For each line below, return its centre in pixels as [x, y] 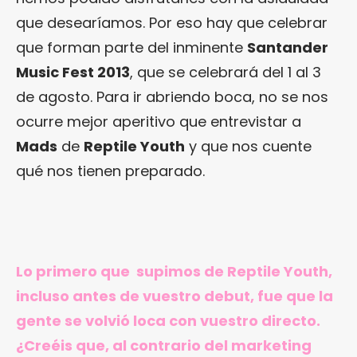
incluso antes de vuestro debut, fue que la [175, 296]
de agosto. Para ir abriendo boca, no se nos [172, 97]
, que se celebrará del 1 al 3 [226, 73]
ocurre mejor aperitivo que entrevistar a [159, 122]
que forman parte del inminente [131, 48]
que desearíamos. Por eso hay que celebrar [172, 23]
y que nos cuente [248, 147]
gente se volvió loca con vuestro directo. [168, 321]
